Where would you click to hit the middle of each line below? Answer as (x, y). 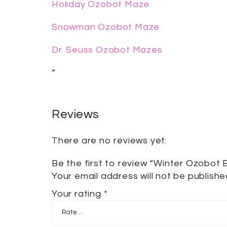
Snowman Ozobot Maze (106, 27)
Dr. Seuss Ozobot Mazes (107, 50)
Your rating (78, 194)
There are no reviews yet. (109, 141)
